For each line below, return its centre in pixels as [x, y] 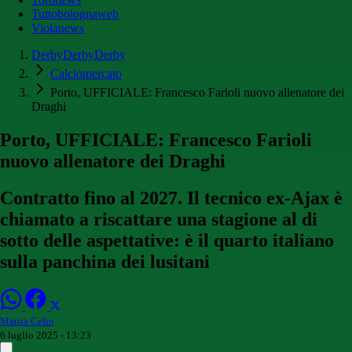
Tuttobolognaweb [75, 14]
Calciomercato [86, 74]
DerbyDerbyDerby [79, 55]
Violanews [58, 28]
